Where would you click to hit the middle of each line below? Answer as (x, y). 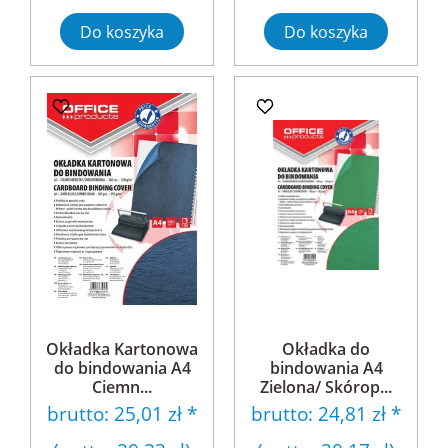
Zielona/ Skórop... (326, 387)
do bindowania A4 (122, 368)
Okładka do (326, 349)
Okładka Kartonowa (122, 349)
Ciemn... (122, 387)
